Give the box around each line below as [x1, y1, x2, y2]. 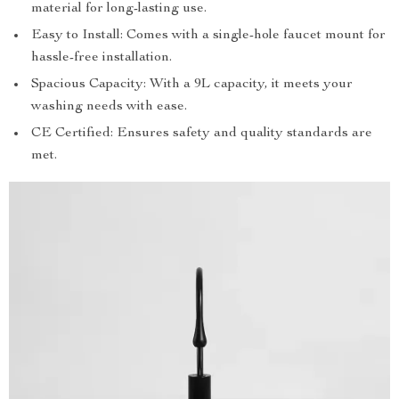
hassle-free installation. [31, 51, 172, 65]
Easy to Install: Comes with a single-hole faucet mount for [31, 28, 386, 43]
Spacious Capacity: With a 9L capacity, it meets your [31, 77, 353, 92]
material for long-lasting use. [31, 2, 207, 16]
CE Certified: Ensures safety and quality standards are [31, 126, 372, 141]
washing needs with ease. [31, 100, 187, 114]
